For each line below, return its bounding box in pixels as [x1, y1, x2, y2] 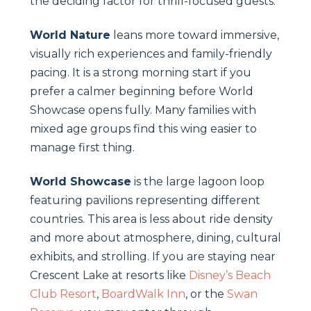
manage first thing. [30, 140, 135, 154]
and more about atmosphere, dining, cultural [30, 230, 281, 244]
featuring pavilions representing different [30, 193, 260, 207]
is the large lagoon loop [131, 174, 264, 188]
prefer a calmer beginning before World [30, 84, 253, 98]
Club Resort [30, 287, 96, 301]
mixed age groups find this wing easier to [30, 121, 257, 135]
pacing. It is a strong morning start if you [30, 65, 251, 79]
